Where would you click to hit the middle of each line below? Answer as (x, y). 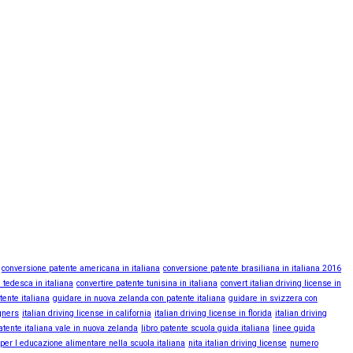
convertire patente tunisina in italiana (147, 284)
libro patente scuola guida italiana (205, 329)
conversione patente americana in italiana (81, 269)
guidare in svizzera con (273, 299)
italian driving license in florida (213, 314)
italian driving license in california (87, 314)
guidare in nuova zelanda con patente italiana (139, 299)
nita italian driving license (238, 344)
